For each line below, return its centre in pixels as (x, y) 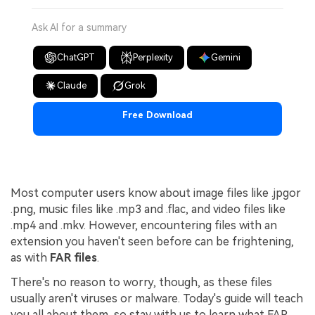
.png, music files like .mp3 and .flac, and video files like (148, 209)
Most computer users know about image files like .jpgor (156, 193)
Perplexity (153, 57)
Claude (72, 85)
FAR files (73, 257)
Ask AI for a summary (79, 28)
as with (30, 257)
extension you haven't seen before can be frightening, (152, 241)
